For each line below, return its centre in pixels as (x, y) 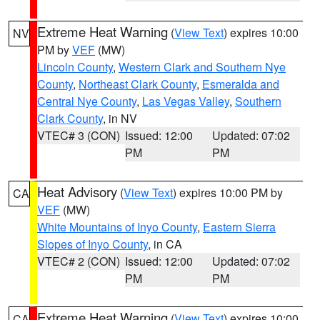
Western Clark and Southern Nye (202, 67)
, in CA (165, 244)
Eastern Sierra (239, 227)
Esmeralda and (241, 84)
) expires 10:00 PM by (228, 192)
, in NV (120, 118)
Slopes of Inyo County (92, 244)
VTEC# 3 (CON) (79, 135)
